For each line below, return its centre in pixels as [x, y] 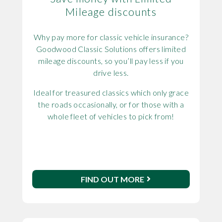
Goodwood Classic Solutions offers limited [111, 49]
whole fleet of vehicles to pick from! [111, 116]
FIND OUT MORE [113, 179]
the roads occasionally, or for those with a [111, 105]
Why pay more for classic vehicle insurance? [111, 37]
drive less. [111, 73]
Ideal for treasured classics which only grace [111, 93]
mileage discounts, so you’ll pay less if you [111, 61]
